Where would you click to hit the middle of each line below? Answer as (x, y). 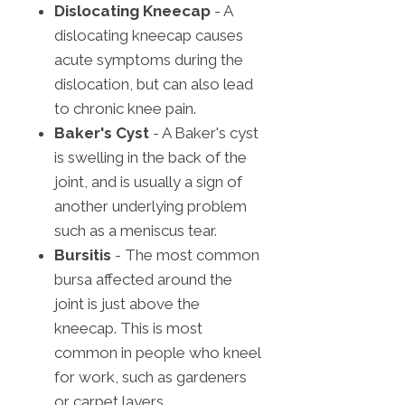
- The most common (185, 255)
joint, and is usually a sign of (148, 182)
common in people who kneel (157, 353)
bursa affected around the (143, 280)
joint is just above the (127, 304)
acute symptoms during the (149, 60)
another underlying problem (151, 207)
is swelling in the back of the (151, 158)
